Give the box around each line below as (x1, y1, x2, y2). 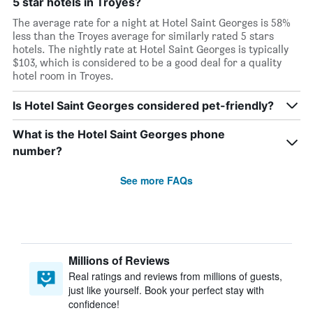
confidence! (68, 297, 119, 311)
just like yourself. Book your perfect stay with (68, 283, 264, 297)
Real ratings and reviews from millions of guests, (68, 269, 282, 283)
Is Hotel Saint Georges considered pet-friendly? (13, 99, 274, 112)
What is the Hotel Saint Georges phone (13, 127, 225, 141)
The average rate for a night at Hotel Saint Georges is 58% (13, 16, 291, 29)
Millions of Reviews (68, 252, 170, 268)
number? (13, 144, 62, 158)
